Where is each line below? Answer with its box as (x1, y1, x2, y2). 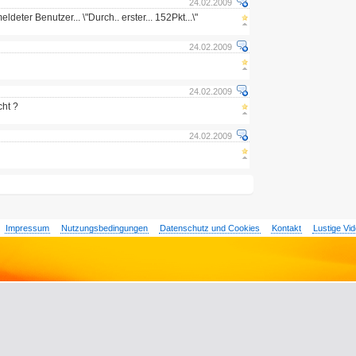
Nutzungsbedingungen (60, 223, 148, 233)
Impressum (5, 223, 49, 233)
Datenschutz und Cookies (159, 223, 260, 233)
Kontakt (271, 223, 301, 233)
